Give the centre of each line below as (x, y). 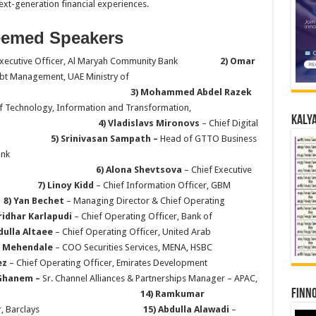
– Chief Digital (229, 123)
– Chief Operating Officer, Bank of (143, 216)
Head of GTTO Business (208, 139)
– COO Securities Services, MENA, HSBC (135, 247)
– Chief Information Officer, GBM (163, 185)
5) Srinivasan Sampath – (105, 139)
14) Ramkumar (172, 294)
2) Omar (237, 61)
